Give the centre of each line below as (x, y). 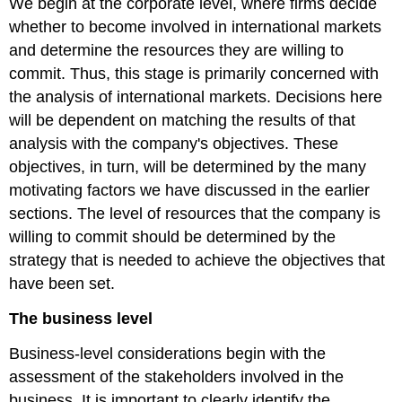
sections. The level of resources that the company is (195, 214)
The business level (81, 319)
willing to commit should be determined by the (173, 237)
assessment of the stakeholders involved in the (177, 376)
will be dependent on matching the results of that (183, 121)
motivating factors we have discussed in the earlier (190, 191)
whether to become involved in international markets (196, 27)
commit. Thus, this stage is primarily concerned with (194, 74)
